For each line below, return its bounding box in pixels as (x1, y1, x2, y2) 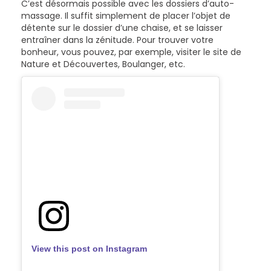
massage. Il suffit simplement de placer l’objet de (21, 10, 230, 22)
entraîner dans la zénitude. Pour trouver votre (21, 34, 214, 47)
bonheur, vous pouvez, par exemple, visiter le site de (21, 46, 241, 59)
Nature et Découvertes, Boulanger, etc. (21, 58, 185, 71)
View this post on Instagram (31, 243, 147, 253)
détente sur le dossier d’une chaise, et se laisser (21, 22, 223, 34)
